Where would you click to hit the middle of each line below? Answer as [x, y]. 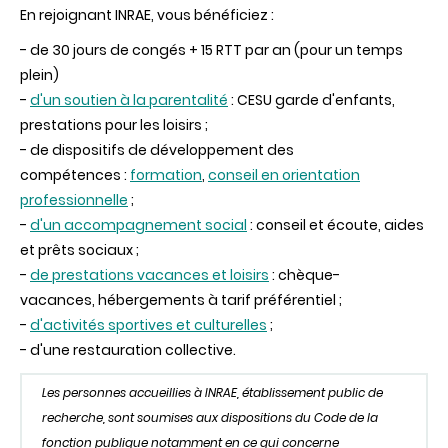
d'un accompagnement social [138, 225]
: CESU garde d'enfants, [311, 100]
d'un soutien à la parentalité [129, 100]
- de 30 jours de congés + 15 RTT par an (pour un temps [211, 50]
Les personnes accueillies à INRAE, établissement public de [212, 393]
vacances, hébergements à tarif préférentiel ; [181, 300]
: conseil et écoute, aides [335, 225]
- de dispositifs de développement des [157, 150]
